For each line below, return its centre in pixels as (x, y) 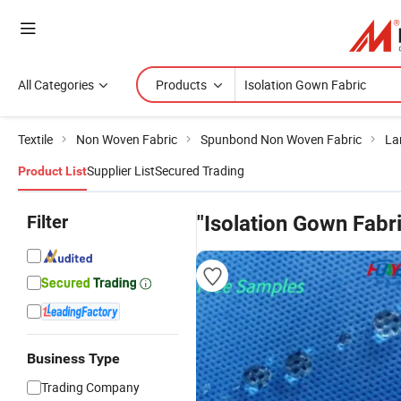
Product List (52, 171)
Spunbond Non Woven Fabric (281, 139)
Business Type (73, 358)
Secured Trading (200, 171)
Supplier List (121, 171)
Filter (47, 222)
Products (181, 85)
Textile (35, 139)
